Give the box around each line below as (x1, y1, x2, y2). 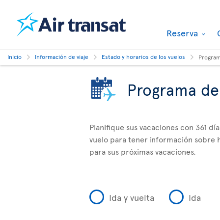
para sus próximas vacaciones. (89, 146, 196, 157)
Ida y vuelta (109, 191, 154, 203)
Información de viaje (35, 53, 88, 60)
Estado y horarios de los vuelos (102, 53, 185, 60)
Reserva (166, 27, 200, 39)
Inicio (7, 53, 22, 60)
